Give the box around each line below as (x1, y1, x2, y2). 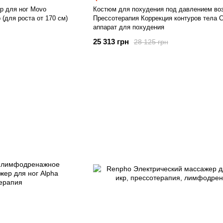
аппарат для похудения (93, 23, 164, 31)
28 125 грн (133, 37, 168, 46)
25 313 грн (93, 37, 129, 46)
